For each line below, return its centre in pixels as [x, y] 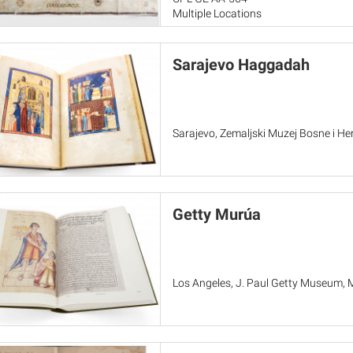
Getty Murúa [216, 214]
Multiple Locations [217, 13]
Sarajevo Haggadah [241, 65]
